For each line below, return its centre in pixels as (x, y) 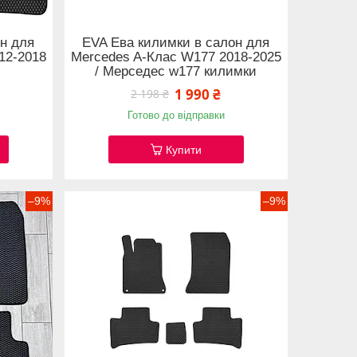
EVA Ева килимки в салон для (176, 43)
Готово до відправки (176, 115)
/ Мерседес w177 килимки (176, 72)
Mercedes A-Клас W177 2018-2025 (176, 57)
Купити (183, 149)
